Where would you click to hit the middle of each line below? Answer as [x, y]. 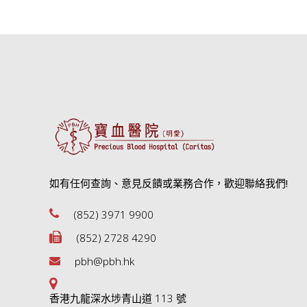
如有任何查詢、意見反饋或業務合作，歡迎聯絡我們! [169, 183]
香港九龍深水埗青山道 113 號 [118, 298]
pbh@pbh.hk [105, 261]
